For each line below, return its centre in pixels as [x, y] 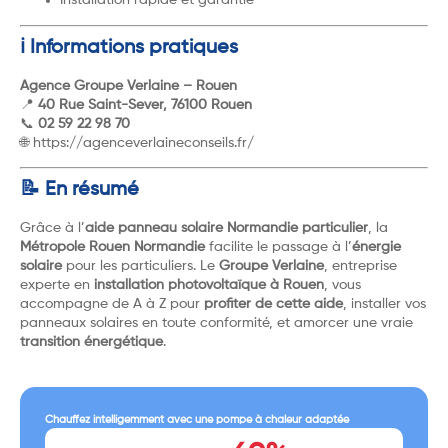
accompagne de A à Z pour [112, 304]
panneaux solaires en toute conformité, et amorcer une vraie [216, 323]
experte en [57, 285]
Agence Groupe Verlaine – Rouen [128, 85]
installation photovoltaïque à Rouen [209, 285]
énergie [376, 247]
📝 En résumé [79, 190]
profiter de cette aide [273, 304]
